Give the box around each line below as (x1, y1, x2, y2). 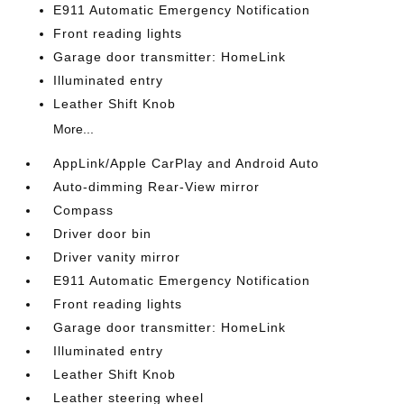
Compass (53, 203, 115, 217)
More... (53, 122, 95, 136)
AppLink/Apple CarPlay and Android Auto (53, 156, 320, 170)
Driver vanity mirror (53, 250, 181, 264)
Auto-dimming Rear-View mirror (53, 179, 261, 194)
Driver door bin (53, 226, 152, 241)
